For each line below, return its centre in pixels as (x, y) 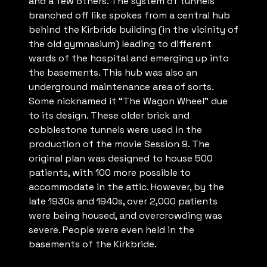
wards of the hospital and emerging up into (129, 58)
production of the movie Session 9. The (119, 144)
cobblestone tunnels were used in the (115, 130)
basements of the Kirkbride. (93, 244)
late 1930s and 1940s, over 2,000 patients (123, 201)
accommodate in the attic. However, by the (126, 187)
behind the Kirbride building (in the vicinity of (133, 30)
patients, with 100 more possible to (110, 173)
